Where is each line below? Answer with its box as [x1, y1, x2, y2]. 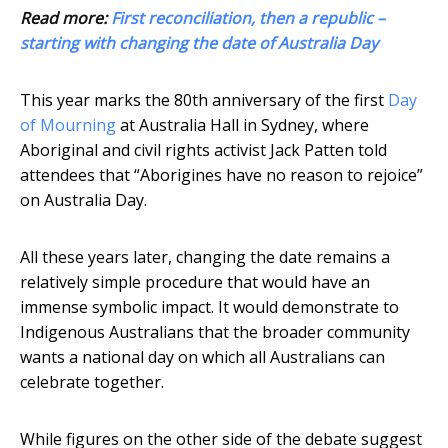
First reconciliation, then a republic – [111, 7, 385, 30]
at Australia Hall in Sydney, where [116, 114, 369, 137]
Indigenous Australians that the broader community [20, 321, 410, 344]
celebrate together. [20, 371, 164, 394]
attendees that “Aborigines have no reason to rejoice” [20, 164, 423, 187]
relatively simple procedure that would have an [20, 271, 370, 294]
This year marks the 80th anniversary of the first [20, 89, 388, 112]
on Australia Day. [20, 189, 147, 212]
